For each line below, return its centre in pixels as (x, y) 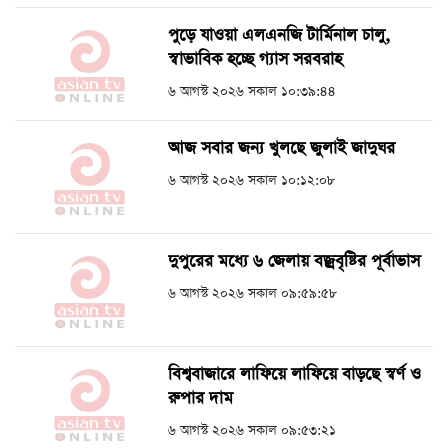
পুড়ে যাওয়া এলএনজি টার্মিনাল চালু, (279, 36)
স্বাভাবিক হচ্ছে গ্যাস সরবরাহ (255, 60)
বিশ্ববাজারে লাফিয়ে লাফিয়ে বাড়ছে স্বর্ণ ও (294, 375)
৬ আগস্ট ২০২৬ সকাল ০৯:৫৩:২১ (252, 431)
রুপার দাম (200, 399)
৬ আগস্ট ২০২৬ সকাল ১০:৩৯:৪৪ (252, 92)
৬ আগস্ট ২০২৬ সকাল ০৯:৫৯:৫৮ (252, 294)
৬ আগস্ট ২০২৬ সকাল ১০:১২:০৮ (251, 181)
